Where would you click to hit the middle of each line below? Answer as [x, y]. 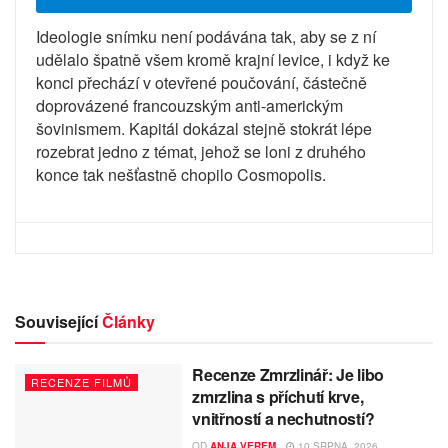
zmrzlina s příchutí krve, [278, 396]
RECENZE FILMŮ [81, 381]
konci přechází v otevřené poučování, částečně [201, 82]
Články [126, 321]
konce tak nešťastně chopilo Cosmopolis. [181, 174]
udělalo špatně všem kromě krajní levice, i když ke [213, 59]
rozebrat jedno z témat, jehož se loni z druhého [201, 151]
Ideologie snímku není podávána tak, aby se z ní [206, 36]
